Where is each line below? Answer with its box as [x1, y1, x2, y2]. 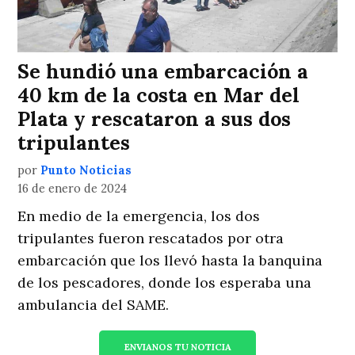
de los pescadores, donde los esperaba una [17, 273, 312, 292]
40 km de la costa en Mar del [17, 82, 300, 109]
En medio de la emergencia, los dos [17, 207, 261, 226]
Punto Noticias [40, 163, 132, 178]
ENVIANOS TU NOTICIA [124, 341, 231, 353]
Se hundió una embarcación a [17, 59, 309, 85]
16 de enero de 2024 [17, 181, 128, 197]
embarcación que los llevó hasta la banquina [17, 251, 323, 270]
